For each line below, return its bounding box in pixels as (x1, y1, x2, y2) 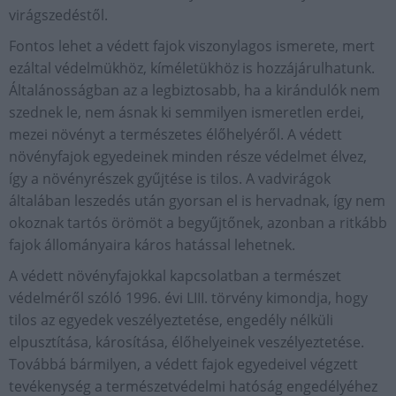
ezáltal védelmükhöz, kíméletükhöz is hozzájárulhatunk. (9, 58, 375, 78)
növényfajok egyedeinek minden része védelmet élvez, (9, 147, 367, 166)
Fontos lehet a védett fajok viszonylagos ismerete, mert (9, 36, 375, 56)
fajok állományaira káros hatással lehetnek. (9, 235, 295, 255)
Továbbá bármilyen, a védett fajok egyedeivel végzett (9, 354, 358, 374)
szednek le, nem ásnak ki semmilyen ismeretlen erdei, (9, 103, 364, 122)
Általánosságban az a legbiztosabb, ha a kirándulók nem (9, 80, 380, 100)
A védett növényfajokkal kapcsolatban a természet (9, 266, 341, 286)
